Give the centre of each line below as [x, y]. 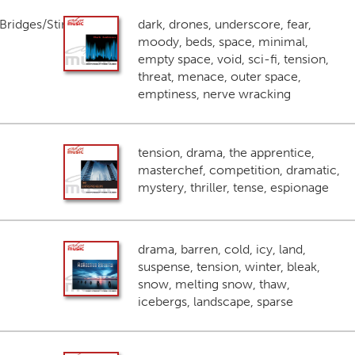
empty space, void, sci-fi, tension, [233, 59]
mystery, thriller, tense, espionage [233, 187]
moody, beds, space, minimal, [223, 42]
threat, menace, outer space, [219, 76]
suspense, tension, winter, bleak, [229, 267]
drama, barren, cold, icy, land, [221, 249]
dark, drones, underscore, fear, [224, 24]
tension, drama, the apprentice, [226, 153]
